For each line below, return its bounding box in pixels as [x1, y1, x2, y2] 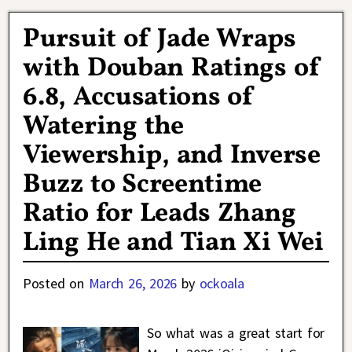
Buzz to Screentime [23, 167, 262, 204]
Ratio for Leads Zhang [23, 196, 296, 233]
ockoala [199, 274, 244, 293]
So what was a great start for [146, 324, 325, 343]
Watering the [23, 108, 184, 146]
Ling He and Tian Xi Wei [23, 225, 324, 262]
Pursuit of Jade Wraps [23, 21, 296, 59]
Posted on [23, 274, 89, 293]
